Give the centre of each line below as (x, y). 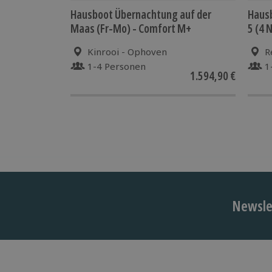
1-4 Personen (117, 66)
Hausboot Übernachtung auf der (141, 14)
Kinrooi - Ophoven (127, 51)
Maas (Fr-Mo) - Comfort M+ (131, 28)
